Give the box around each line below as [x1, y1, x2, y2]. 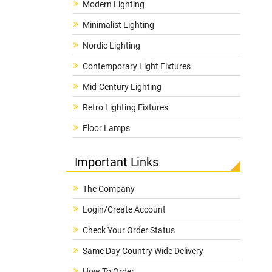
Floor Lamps [82, 123, 130, 133]
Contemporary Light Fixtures [82, 61, 191, 71]
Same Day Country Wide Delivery [82, 246, 203, 256]
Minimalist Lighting [82, 20, 154, 30]
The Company [82, 184, 135, 194]
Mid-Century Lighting [82, 82, 161, 92]
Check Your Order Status [82, 225, 175, 235]
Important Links [74, 155, 158, 169]
